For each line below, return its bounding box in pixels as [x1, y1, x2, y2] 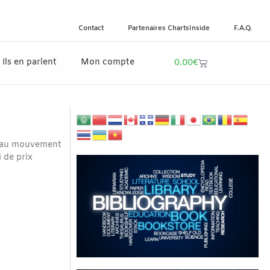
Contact [78, 24, 104, 33]
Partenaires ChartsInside [127, 24, 210, 33]
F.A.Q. [233, 24, 252, 33]
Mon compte [80, 57, 134, 69]
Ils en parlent [2, 57, 57, 69]
